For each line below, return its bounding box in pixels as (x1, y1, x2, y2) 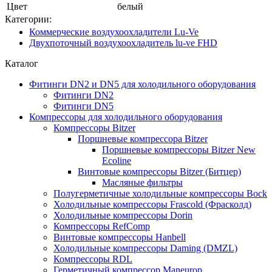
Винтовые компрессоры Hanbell (53, 231, 186, 242)
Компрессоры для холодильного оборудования (29, 111, 222, 122)
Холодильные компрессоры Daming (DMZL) (53, 242, 237, 253)
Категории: (5, 13, 52, 24)
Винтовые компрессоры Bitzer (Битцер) (78, 166, 241, 177)
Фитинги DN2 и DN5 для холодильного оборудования (29, 78, 256, 89)
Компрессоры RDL (53, 253, 132, 264)
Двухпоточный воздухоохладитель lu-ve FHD (29, 37, 217, 48)
